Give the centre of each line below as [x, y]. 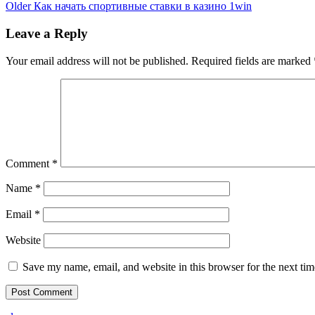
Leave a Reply [47, 33]
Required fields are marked [252, 60]
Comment [29, 163]
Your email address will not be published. [97, 60]
